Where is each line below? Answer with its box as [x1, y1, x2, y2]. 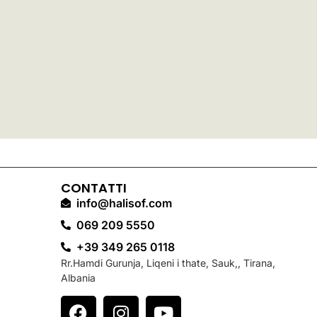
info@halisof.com [76, 196, 173, 211]
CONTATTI [60, 179, 127, 197]
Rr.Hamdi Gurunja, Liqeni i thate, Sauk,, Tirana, [60, 257, 275, 270]
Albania [60, 272, 96, 284]
